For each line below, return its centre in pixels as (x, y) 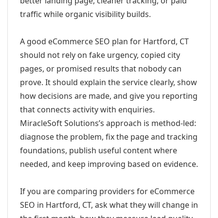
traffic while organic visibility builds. (85, 14)
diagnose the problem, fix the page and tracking (109, 137)
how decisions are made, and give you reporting (109, 96)
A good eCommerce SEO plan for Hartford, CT (104, 41)
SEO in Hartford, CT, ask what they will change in (109, 205)
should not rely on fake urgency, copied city (100, 55)
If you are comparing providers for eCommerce (107, 191)
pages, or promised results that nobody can (101, 69)
